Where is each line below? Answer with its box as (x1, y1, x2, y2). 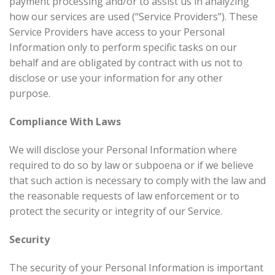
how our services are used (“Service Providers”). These (9, 10, 258, 24)
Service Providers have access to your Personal (9, 25, 225, 39)
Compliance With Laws (9, 115, 121, 129)
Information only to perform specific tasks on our (9, 41, 237, 55)
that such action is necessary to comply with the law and (9, 173, 266, 187)
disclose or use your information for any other (9, 71, 223, 85)
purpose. (9, 87, 50, 101)
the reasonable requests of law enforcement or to (9, 188, 239, 203)
